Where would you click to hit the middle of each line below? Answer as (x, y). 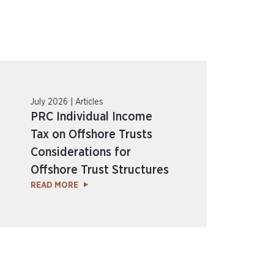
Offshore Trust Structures (100, 170)
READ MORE (55, 185)
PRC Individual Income (92, 117)
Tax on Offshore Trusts (92, 135)
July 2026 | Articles (67, 102)
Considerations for (81, 152)
